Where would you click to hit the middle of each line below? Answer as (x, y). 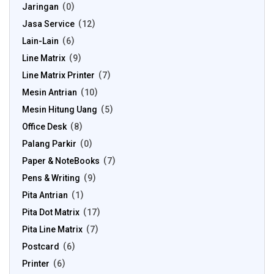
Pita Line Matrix (52, 229)
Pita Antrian (45, 195)
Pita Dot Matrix (51, 212)
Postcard (41, 246)
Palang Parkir (49, 144)
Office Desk (44, 127)
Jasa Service (48, 24)
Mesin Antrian (50, 92)
